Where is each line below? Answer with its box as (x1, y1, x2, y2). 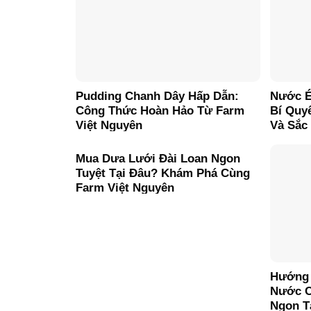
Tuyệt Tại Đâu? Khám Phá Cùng (76, 166, 250, 180)
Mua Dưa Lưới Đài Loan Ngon (76, 151, 240, 165)
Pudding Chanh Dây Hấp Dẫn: (76, 90, 239, 103)
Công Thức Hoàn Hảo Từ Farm (76, 104, 244, 118)
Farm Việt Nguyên (76, 180, 174, 194)
